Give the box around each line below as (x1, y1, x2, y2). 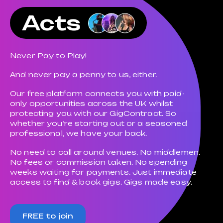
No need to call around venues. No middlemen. (10, 148, 201, 156)
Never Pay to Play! (10, 51, 87, 60)
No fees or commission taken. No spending (10, 158, 188, 166)
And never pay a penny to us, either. (10, 70, 157, 79)
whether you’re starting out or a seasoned (10, 119, 187, 127)
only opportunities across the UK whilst (10, 99, 173, 108)
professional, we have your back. (10, 129, 147, 137)
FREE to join (22, 212, 74, 220)
